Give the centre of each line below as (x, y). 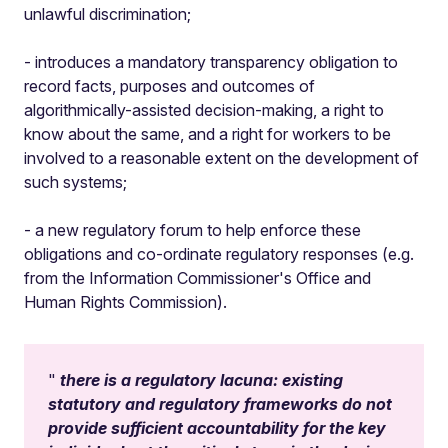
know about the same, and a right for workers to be (207, 134)
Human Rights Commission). (125, 302)
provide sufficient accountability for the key (217, 428)
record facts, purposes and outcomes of (169, 86)
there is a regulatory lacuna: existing (201, 380)
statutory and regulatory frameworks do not (220, 404)
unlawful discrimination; (107, 14)
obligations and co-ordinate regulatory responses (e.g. (219, 254)
